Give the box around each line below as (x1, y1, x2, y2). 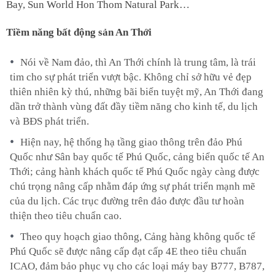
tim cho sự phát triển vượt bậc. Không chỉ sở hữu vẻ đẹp (10, 71, 252, 83)
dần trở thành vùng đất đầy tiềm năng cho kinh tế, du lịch (10, 100, 258, 112)
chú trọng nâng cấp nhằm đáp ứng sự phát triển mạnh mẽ (10, 180, 255, 192)
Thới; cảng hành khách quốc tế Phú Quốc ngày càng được (10, 165, 260, 177)
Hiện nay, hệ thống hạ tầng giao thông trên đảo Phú (20, 136, 242, 148)
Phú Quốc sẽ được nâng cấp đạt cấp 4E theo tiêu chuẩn (10, 245, 247, 257)
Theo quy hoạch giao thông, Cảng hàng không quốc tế (20, 230, 255, 242)
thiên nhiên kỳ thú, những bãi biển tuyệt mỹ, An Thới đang (10, 85, 263, 98)
